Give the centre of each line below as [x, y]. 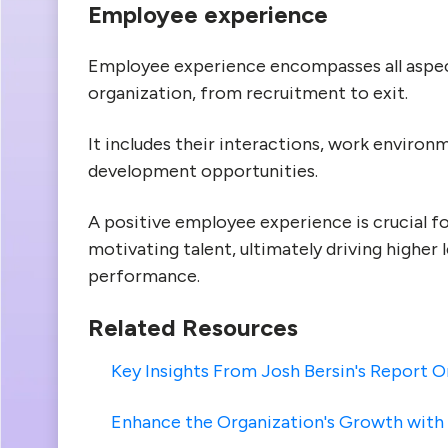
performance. [144, 276]
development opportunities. [203, 171]
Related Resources [193, 327]
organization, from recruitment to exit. [248, 93]
